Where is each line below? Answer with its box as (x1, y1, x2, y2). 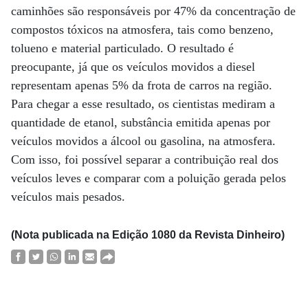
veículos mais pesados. (11, 190, 125, 203)
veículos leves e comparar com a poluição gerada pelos (11, 171, 286, 185)
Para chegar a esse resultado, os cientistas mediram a (11, 97, 275, 111)
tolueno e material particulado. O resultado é (11, 41, 234, 55)
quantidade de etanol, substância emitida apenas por (11, 115, 270, 129)
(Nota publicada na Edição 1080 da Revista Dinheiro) (11, 229, 285, 241)
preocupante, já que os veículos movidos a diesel (11, 60, 255, 74)
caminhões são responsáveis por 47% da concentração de (11, 4, 296, 18)
